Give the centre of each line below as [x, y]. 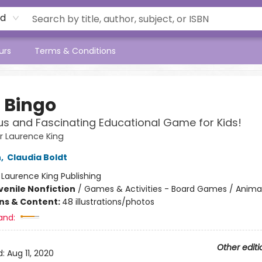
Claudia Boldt [37, 157]
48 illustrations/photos [108, 202]
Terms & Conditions [75, 51]
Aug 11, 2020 [30, 254]
